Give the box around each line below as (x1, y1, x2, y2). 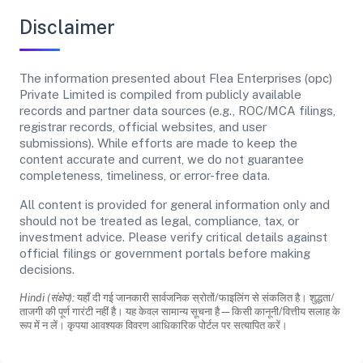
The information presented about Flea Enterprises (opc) (19, 70, 332, 85)
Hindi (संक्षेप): (19, 291, 75, 304)
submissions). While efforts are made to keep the (19, 135, 297, 150)
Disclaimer (19, 15, 115, 38)
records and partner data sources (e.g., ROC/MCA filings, (19, 103, 335, 117)
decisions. (19, 262, 75, 276)
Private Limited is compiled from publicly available (19, 87, 301, 101)
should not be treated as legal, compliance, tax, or (19, 213, 299, 228)
